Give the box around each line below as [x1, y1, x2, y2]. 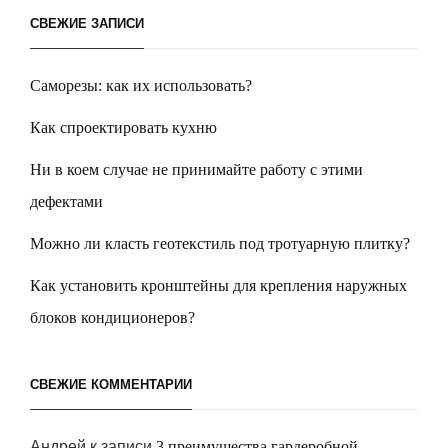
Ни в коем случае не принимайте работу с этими [30, 160, 363, 178]
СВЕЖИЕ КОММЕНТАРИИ [30, 376, 192, 392]
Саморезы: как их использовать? [30, 76, 252, 94]
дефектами [30, 192, 103, 210]
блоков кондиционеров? [30, 308, 195, 326]
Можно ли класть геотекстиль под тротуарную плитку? [30, 234, 410, 252]
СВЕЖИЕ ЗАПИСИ [30, 15, 144, 31]
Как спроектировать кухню [30, 118, 217, 136]
